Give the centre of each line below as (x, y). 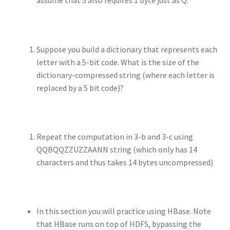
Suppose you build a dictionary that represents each (127, 49)
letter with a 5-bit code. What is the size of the (118, 62)
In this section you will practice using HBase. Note (123, 211)
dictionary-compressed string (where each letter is (125, 75)
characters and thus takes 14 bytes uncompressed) (124, 162)
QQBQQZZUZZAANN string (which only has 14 (117, 149)
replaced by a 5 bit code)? (80, 88)
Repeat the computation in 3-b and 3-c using (114, 136)
